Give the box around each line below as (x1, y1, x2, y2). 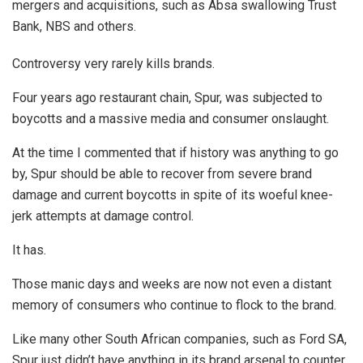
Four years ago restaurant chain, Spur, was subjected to (12, 89, 322, 105)
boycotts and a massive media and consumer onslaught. (12, 110, 329, 126)
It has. (12, 241, 46, 258)
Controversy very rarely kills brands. (12, 55, 215, 71)
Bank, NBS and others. (12, 18, 136, 34)
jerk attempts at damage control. (12, 207, 194, 224)
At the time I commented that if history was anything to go (12, 144, 339, 160)
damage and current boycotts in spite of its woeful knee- (12, 186, 333, 203)
